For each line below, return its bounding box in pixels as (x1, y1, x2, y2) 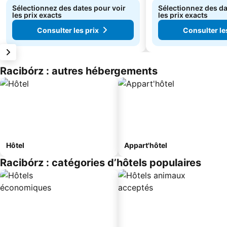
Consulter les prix (37, 25, 99, 34)
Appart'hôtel (124, 141, 167, 149)
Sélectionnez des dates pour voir (12, 4, 126, 12)
